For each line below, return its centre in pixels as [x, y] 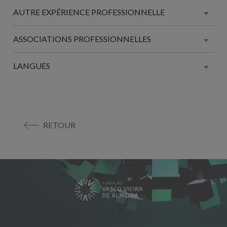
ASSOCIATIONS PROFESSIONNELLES [82, 39]
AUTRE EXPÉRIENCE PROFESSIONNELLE [89, 12]
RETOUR [59, 125]
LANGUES [31, 65]
